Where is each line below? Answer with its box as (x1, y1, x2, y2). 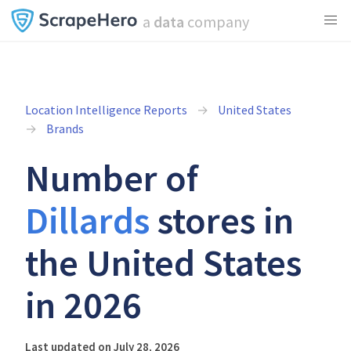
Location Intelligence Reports (25, 102, 187, 118)
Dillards (25, 197, 150, 244)
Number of (25, 154, 198, 201)
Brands (46, 121, 84, 136)
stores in (150, 197, 294, 244)
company (183, 12, 249, 31)
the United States (25, 239, 302, 286)
